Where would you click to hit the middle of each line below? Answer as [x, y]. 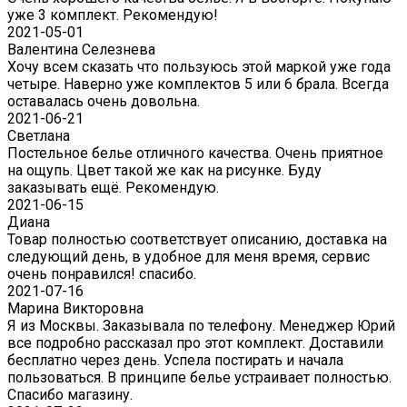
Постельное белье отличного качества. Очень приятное [195, 154]
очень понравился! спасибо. [102, 274]
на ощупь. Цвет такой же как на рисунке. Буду [164, 171]
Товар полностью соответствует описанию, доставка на [197, 240]
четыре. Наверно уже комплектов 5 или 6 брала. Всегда [198, 84]
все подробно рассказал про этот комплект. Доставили [195, 343]
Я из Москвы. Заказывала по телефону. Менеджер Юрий [201, 326]
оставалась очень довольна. [104, 102]
